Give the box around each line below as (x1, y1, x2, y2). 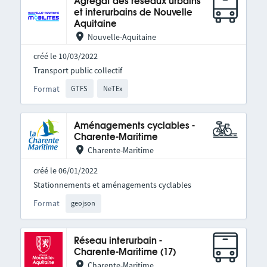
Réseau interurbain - (73, 236, 162, 246)
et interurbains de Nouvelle (73, 8, 193, 17)
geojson (71, 198, 96, 208)
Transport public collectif (33, 65, 122, 76)
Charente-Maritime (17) (73, 247, 176, 257)
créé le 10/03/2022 (33, 51, 98, 61)
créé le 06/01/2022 (33, 165, 98, 176)
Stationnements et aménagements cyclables (33, 179, 191, 191)
